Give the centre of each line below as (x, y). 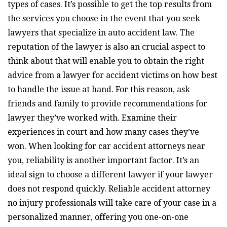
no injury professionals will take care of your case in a (112, 203)
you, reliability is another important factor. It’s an (103, 160)
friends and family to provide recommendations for (107, 103)
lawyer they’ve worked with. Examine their (92, 118)
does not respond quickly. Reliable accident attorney (109, 188)
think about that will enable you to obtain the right (106, 61)
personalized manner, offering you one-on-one (98, 217)
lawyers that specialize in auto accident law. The (101, 32)
